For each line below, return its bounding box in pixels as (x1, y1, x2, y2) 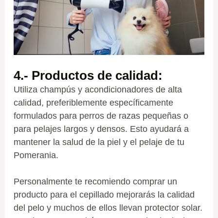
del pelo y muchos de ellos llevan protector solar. (13, 203, 202, 213)
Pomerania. (13, 150, 58, 161)
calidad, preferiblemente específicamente (13, 98, 173, 108)
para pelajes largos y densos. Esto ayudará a (13, 124, 189, 134)
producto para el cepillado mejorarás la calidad (13, 190, 195, 200)
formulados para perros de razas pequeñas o (13, 111, 188, 121)
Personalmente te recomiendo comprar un (13, 177, 177, 187)
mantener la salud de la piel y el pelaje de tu (13, 137, 184, 147)
